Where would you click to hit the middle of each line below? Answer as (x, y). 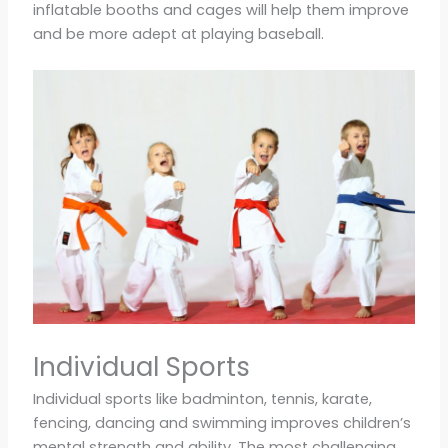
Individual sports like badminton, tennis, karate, (202, 398)
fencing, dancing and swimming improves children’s (221, 422)
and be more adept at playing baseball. (178, 34)
